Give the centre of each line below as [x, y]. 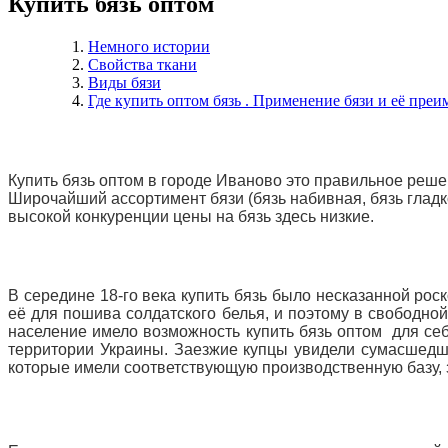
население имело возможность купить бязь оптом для [216, 332]
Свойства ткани [142, 64]
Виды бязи [124, 82]
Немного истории [149, 46]
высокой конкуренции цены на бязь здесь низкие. [191, 216]
